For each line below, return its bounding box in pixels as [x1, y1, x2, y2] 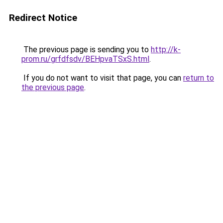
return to [183, 73, 214, 83]
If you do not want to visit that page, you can [21, 73, 183, 83]
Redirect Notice [9, 12, 77, 23]
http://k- [151, 45, 181, 54]
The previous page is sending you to [21, 45, 151, 54]
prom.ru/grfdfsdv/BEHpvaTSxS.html [21, 54, 149, 64]
